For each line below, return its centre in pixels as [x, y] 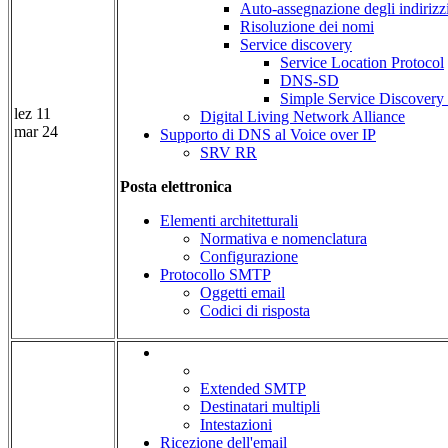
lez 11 [32, 114]
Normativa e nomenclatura [283, 239]
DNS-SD [309, 81]
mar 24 [36, 132]
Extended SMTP [253, 389]
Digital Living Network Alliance [302, 117]
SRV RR [228, 153]
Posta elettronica [176, 187]
